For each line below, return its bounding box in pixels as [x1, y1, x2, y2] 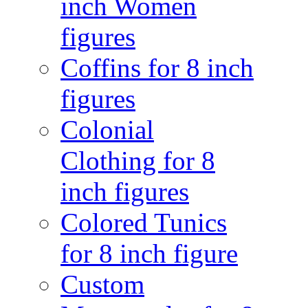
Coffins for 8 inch [60, 53, 254, 82]
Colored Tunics [60, 208, 227, 237]
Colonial [60, 115, 154, 144]
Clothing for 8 [60, 146, 215, 175]
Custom [60, 269, 144, 299]
